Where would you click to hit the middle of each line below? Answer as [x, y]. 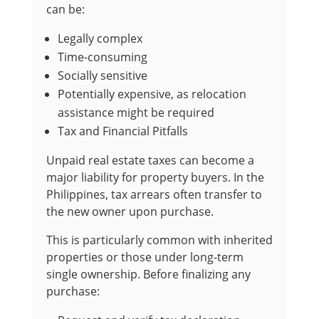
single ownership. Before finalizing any [148, 274]
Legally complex [100, 39]
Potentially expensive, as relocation [152, 94]
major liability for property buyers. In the [155, 178]
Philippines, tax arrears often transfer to [154, 195]
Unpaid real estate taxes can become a [150, 161]
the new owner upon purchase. [130, 212]
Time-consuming [102, 57]
